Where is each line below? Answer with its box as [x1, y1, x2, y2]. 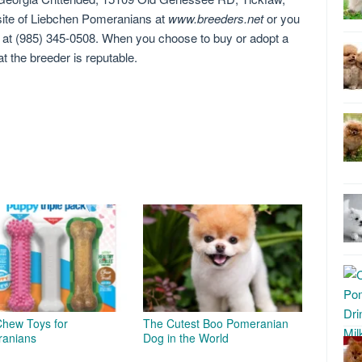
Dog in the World [143, 329, 229, 346]
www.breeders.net [168, 10, 263, 27]
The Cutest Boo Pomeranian [143, 314, 289, 331]
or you [263, 10, 300, 27]
